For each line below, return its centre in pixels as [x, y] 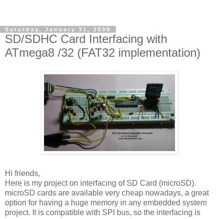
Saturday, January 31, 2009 [58, 29]
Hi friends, [22, 173]
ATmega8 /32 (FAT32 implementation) [103, 53]
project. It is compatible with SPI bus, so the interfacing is [103, 212]
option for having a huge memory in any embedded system [106, 202]
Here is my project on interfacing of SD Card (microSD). [100, 183]
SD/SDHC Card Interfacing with [86, 39]
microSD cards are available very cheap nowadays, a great [107, 193]
